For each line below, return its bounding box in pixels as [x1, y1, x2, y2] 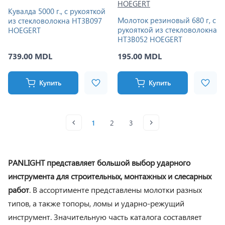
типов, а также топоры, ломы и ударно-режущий [8, 198, 184, 208]
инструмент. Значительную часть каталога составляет [8, 211, 202, 222]
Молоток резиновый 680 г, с [118, 15, 216, 25]
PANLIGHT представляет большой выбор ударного [8, 157, 190, 168]
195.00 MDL [118, 51, 162, 61]
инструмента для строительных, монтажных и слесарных [8, 171, 211, 181]
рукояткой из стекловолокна [118, 25, 217, 35]
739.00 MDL [8, 51, 52, 61]
